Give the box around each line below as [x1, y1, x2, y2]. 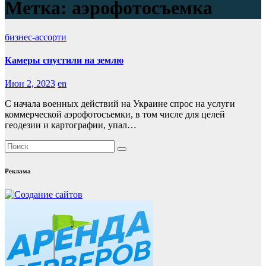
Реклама [5, 167, 31, 175]
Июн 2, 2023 [5, 78, 55, 89]
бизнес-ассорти [5, 31, 66, 42]
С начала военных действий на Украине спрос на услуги [5, 99, 235, 109]
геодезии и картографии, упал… [5, 120, 137, 131]
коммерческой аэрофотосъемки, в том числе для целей [5, 109, 225, 120]
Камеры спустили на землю [5, 55, 123, 66]
